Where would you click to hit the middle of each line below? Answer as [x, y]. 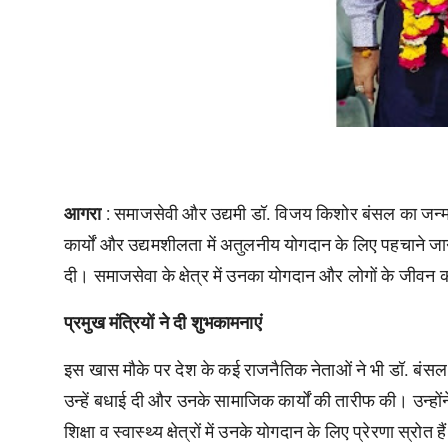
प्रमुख [86, 322]
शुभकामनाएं [226, 322]
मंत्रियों [134, 322]
